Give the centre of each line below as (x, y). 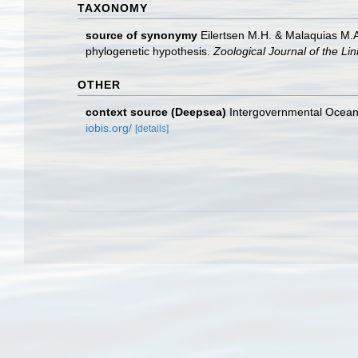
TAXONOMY (113, 8)
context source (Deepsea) (156, 112)
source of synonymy (141, 35)
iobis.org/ (109, 128)
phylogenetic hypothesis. (149, 51)
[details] (152, 129)
